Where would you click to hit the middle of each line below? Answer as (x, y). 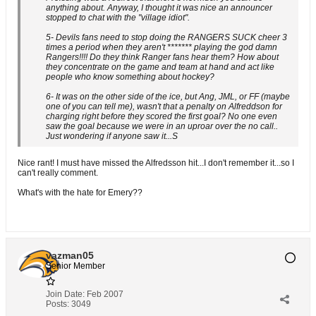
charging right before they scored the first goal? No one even (162, 116)
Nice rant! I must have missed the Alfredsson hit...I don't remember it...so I (156, 163)
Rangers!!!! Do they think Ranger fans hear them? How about (162, 57)
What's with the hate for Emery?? (80, 193)
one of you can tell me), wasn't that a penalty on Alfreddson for (164, 107)
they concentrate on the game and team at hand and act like (160, 67)
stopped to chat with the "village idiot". (118, 18)
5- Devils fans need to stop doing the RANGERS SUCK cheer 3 (166, 37)
